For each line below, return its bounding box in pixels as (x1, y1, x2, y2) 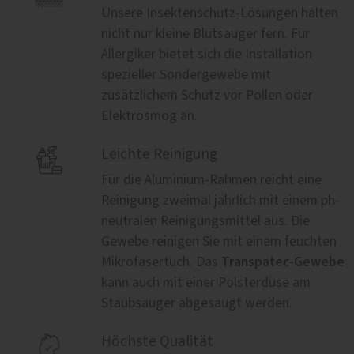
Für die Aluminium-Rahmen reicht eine (101, 172, 322, 187)
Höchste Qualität (101, 333, 213, 349)
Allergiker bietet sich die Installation (101, 47, 312, 62)
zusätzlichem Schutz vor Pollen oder (101, 88, 313, 103)
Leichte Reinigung (101, 146, 217, 162)
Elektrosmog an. (101, 108, 198, 123)
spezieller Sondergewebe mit (101, 67, 271, 82)
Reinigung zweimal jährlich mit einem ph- (101, 193, 340, 208)
